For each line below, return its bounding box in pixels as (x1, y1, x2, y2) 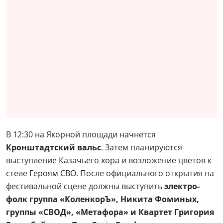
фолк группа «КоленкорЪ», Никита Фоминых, (6, 194, 199, 205)
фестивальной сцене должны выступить (6, 181, 162, 192)
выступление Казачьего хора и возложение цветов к (6, 155, 212, 166)
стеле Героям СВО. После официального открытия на (6, 168, 214, 179)
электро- (162, 181, 200, 192)
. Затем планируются (101, 142, 182, 153)
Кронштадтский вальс (6, 142, 101, 153)
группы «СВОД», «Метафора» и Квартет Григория (6, 207, 214, 218)
